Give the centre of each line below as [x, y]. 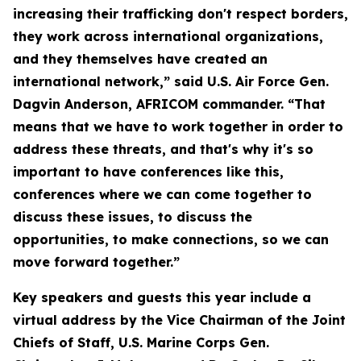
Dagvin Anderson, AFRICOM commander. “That [169, 104]
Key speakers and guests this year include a [162, 297]
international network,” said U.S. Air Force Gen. [171, 81]
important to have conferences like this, [148, 172]
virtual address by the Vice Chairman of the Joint [179, 320]
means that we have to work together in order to [178, 127]
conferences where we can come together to [162, 194]
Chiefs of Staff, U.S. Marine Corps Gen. [141, 342]
